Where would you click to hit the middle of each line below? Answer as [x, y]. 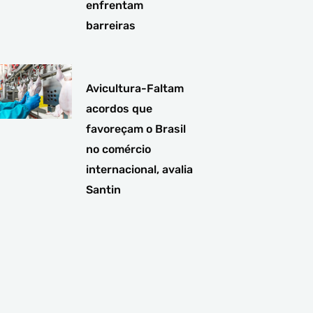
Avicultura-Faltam [135, 88]
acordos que [119, 108]
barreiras [111, 25]
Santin [104, 189]
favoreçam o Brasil [136, 129]
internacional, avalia [140, 169]
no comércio [119, 149]
